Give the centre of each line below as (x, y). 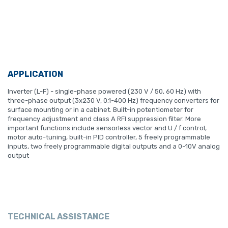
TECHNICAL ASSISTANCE (59, 217)
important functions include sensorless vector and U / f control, (107, 128)
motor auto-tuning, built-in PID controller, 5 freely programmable (109, 137)
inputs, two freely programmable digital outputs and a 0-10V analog (114, 146)
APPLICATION (35, 74)
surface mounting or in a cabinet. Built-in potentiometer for (101, 110)
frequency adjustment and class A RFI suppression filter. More (104, 119)
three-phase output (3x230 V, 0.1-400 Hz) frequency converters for (113, 101)
